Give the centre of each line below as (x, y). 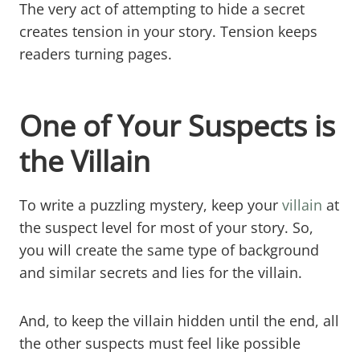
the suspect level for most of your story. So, (166, 227)
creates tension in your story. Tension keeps (168, 31)
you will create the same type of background (169, 250)
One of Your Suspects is (177, 125)
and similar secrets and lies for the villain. (161, 272)
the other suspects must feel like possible (160, 343)
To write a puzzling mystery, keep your (149, 205)
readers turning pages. (96, 53)
